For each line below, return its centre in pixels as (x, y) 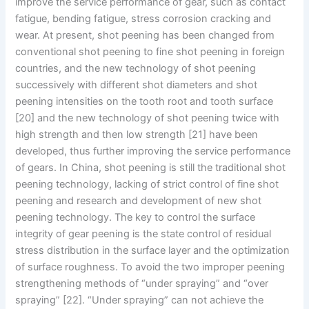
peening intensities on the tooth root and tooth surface (144, 101)
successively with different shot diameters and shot (137, 84)
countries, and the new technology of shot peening (136, 68)
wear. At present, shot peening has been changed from (145, 35)
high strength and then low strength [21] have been (137, 134)
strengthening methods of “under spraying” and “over (142, 283)
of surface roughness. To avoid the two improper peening (150, 267)
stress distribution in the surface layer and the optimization (153, 250)
